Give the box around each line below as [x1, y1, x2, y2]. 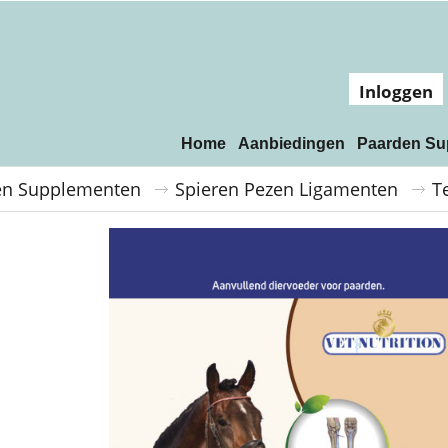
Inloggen [359, 80, 433, 103]
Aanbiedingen [238, 134, 345, 152]
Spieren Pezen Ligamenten [175, 177, 398, 201]
